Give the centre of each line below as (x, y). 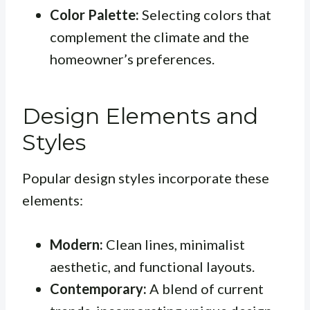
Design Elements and (140, 116)
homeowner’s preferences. (132, 59)
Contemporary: (98, 289)
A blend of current (205, 289)
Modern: (76, 245)
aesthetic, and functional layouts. (152, 267)
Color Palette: (94, 15)
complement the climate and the (149, 37)
